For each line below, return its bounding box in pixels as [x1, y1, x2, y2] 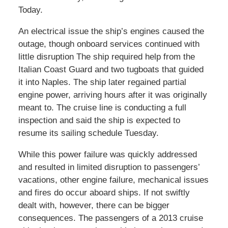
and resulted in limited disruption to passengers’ [18, 162, 199, 173]
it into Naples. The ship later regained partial [18, 77, 186, 88]
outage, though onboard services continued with [18, 39, 199, 49]
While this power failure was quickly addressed [18, 150, 197, 160]
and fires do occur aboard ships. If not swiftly [18, 188, 190, 198]
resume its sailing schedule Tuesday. [18, 128, 159, 138]
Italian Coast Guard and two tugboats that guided [18, 65, 204, 75]
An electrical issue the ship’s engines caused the [18, 26, 204, 37]
